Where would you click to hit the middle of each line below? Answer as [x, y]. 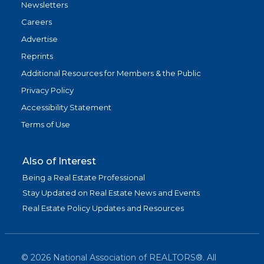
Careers [37, 22]
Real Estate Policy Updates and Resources [103, 208]
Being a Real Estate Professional [84, 178]
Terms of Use [46, 125]
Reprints [37, 56]
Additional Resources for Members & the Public [111, 73]
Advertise [39, 39]
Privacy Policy [47, 90]
